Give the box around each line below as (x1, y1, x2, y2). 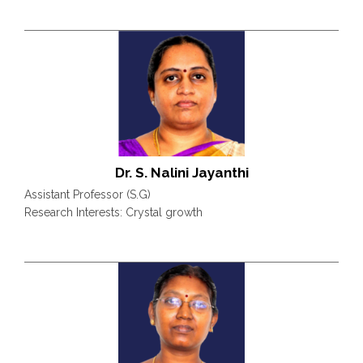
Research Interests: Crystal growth (24, 205, 203, 219)
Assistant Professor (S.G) (24, 187, 151, 201)
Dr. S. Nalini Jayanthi (114, 164, 249, 181)
